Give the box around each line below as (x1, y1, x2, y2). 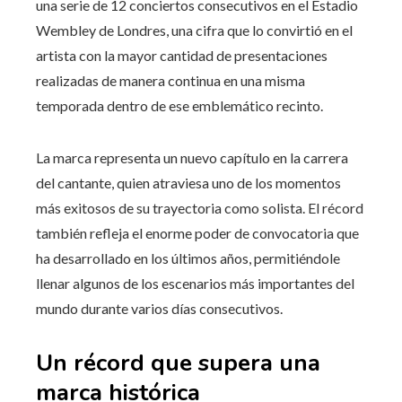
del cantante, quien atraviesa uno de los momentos (36, 173, 341, 191)
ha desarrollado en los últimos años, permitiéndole (36, 249, 340, 267)
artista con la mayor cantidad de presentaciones (36, 46, 328, 64)
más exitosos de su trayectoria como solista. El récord (36, 198, 363, 216)
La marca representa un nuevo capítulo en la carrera (36, 148, 348, 166)
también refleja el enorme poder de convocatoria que (36, 223, 359, 241)
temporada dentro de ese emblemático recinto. (36, 96, 323, 114)
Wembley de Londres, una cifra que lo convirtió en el (36, 21, 353, 39)
